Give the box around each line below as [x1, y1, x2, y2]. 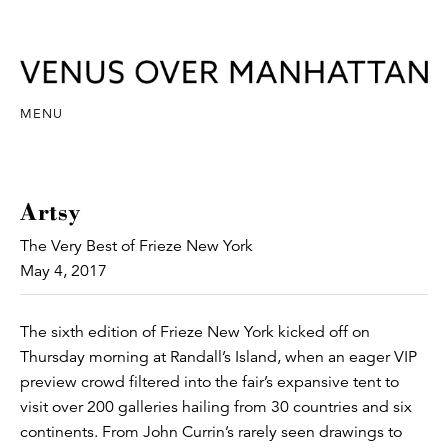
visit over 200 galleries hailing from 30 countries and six [20, 396, 412, 417]
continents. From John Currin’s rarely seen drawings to [20, 421, 402, 442]
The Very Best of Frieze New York [20, 235, 253, 256]
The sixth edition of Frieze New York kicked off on [20, 321, 370, 342]
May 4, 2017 [20, 260, 107, 281]
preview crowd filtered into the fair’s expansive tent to [20, 371, 399, 392]
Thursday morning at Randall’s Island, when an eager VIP [20, 346, 417, 367]
